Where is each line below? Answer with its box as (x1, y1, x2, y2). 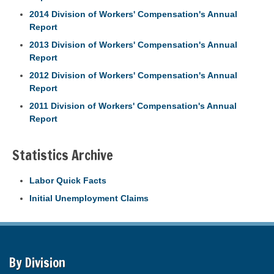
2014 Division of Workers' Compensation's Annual (29, 9, 237, 19)
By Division (9, 253, 65, 272)
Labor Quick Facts (29, 176, 106, 185)
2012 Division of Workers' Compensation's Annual (29, 70, 237, 80)
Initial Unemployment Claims (29, 193, 149, 203)
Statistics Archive (12, 146, 113, 165)
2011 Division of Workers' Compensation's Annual (29, 100, 237, 111)
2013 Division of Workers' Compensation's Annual (29, 39, 237, 50)
